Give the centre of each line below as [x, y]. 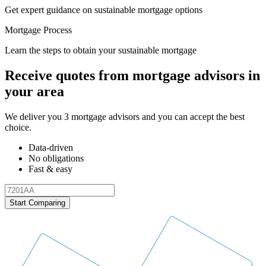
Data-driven [51, 147]
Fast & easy [50, 169]
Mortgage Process [38, 30]
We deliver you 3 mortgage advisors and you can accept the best [125, 116]
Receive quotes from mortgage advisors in [132, 75]
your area [34, 91]
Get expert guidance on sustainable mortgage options [104, 9]
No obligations [56, 158]
